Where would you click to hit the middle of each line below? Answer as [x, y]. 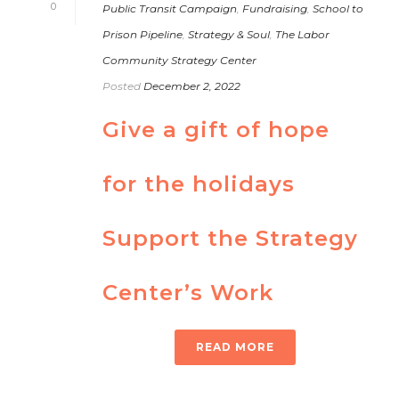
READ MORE [235, 346]
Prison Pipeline [142, 34]
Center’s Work [188, 292]
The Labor [302, 34]
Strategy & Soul [229, 34]
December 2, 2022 [192, 85]
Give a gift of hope [216, 129]
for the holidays [199, 183]
